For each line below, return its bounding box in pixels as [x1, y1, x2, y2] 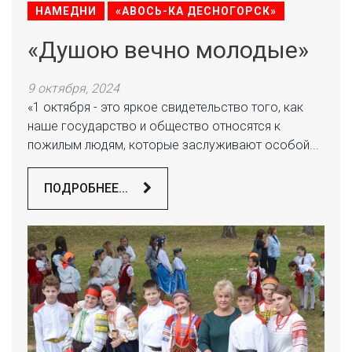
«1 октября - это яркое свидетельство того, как [27, 100, 303, 115]
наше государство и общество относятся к [27, 119, 280, 134]
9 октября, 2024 [27, 81, 119, 96]
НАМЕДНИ [35, 5, 97, 17]
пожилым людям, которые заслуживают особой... [27, 137, 319, 152]
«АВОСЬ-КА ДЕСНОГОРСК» [115, 5, 277, 17]
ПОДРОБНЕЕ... [44, 181, 131, 196]
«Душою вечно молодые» [27, 36, 309, 64]
